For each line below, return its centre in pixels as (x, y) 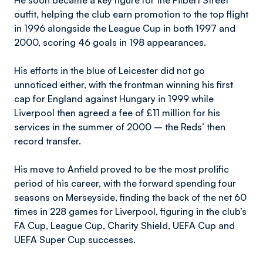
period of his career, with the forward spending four (125, 183)
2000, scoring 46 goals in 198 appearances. (110, 42)
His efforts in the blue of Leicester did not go (109, 70)
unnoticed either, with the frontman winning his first (124, 85)
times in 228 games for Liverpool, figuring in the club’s (130, 211)
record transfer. (48, 141)
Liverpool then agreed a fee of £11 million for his (117, 113)
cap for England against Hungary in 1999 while (114, 99)
